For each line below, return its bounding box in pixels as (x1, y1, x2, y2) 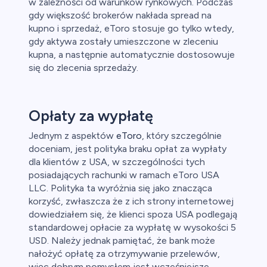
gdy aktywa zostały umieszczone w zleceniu (29, 36, 218, 48)
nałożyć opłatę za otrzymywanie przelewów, (29, 248, 220, 260)
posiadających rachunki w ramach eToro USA (29, 169, 219, 181)
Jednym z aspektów (29, 130, 116, 142)
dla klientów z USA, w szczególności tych (29, 156, 205, 168)
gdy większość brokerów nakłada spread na (29, 10, 212, 21)
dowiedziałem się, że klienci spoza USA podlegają (29, 209, 237, 221)
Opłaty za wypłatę (29, 107, 153, 125)
